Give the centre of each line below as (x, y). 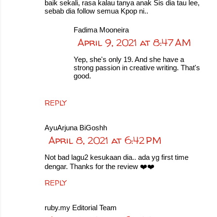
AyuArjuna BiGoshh (76, 128)
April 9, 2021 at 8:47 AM (134, 42)
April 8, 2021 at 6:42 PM (105, 140)
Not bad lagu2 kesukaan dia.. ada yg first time (116, 157)
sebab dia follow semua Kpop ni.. (96, 11)
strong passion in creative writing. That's (137, 68)
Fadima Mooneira (101, 30)
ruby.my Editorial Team (81, 208)
